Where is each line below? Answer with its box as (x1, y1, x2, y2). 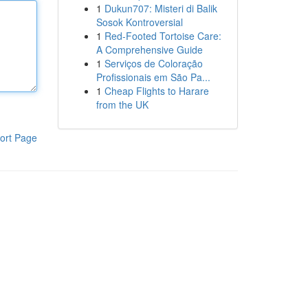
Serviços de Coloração (104, 56, 203, 70)
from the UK (96, 98, 148, 111)
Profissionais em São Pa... (96, 70, 210, 84)
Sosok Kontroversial (96, 15, 183, 29)
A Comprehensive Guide (96, 43, 203, 56)
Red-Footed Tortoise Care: (104, 29, 221, 43)
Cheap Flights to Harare (104, 84, 209, 98)
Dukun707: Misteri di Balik (104, 1, 217, 15)
